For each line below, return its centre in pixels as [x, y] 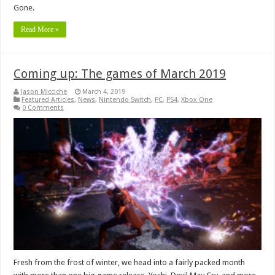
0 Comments [43, 108]
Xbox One [197, 100]
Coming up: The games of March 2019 [120, 74]
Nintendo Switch [125, 100]
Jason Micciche [44, 92]
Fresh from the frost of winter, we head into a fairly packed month [130, 263]
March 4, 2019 [104, 92]
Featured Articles [48, 100]
